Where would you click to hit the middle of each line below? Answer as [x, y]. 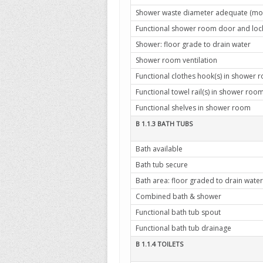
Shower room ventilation [176, 60]
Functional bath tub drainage [183, 228]
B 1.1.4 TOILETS [159, 244]
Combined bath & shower [178, 196]
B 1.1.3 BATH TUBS [164, 124]
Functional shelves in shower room [193, 108]
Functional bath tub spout [178, 212]
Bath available [159, 149]
